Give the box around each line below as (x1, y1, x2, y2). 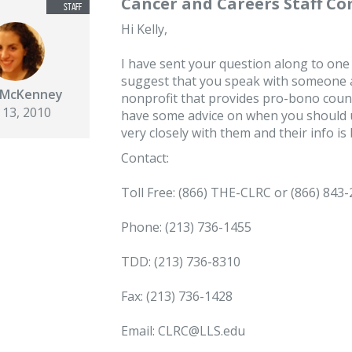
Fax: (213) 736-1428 (121, 288, 233, 305)
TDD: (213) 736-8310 (121, 253, 240, 270)
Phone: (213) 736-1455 (121, 218, 251, 236)
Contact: (121, 149, 169, 167)
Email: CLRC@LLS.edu (121, 322, 245, 339)
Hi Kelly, (121, 20, 167, 38)
